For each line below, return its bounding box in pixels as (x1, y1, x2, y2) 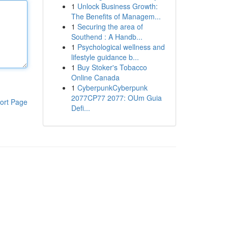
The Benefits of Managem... (71, 11, 161, 21)
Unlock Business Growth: (77, 1, 158, 11)
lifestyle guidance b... (71, 52, 139, 62)
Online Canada (71, 72, 120, 82)
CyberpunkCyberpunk (77, 82, 148, 93)
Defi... (71, 103, 90, 113)
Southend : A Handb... (71, 32, 142, 42)
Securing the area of (77, 21, 143, 32)
